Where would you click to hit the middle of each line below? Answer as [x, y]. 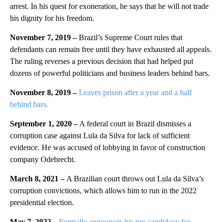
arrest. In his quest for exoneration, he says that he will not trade [109, 6]
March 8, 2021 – [38, 179]
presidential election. [42, 203]
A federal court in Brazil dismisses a [135, 124]
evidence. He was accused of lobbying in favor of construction [108, 148]
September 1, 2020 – [44, 124]
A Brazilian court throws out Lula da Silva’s [135, 179]
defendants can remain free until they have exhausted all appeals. [111, 50]
